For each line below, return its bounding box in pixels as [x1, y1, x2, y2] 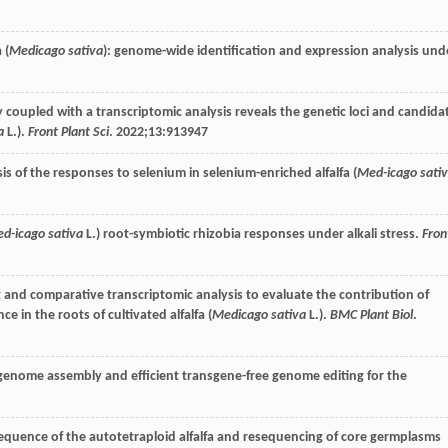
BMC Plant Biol [330, 307, 413, 323]
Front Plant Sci [28, 124, 109, 140]
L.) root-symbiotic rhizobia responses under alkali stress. [83, 226, 422, 242]
